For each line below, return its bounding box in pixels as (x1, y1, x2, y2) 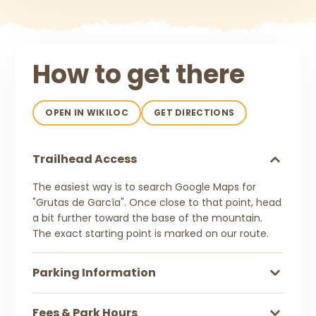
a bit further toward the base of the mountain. (32, 210, 263, 225)
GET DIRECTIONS (153, 106, 235, 119)
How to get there (32, 56, 245, 92)
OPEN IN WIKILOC (45, 106, 128, 119)
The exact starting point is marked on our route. (32, 226, 269, 241)
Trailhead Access (32, 150, 138, 167)
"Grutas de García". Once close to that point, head (32, 195, 282, 209)
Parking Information (32, 264, 157, 281)
